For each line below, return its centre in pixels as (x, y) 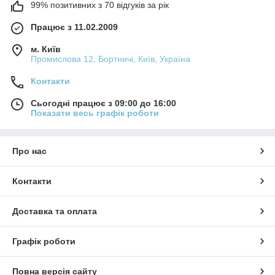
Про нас (29, 151)
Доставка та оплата (55, 211)
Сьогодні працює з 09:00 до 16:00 (103, 103)
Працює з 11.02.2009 (74, 27)
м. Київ (46, 49)
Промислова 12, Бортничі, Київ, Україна (110, 59)
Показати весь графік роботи (95, 113)
